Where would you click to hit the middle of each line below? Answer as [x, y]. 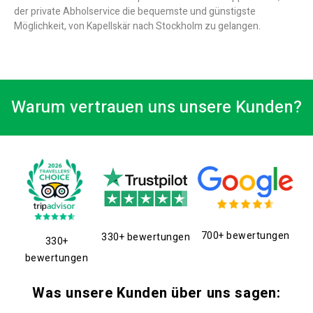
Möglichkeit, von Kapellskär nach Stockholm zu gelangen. [137, 27]
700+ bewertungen [245, 235]
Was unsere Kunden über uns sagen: [156, 293]
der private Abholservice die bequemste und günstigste [135, 12]
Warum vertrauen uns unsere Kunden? [156, 108]
